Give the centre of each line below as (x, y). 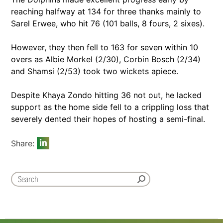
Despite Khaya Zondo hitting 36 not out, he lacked (106, 95)
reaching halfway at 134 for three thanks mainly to (106, 11)
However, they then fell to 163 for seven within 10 (105, 47)
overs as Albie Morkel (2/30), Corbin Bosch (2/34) (106, 59)
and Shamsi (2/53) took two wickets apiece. (95, 71)
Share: (24, 143)
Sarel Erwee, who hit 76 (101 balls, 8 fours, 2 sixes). (108, 23)
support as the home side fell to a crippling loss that (110, 107)
